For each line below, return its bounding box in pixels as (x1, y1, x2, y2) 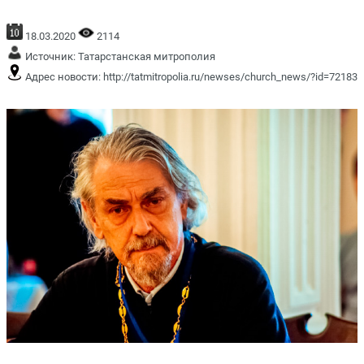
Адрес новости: (23, 70, 103, 83)
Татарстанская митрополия (78, 50, 215, 63)
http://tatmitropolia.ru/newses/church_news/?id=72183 (103, 70, 357, 83)
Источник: (23, 50, 78, 63)
